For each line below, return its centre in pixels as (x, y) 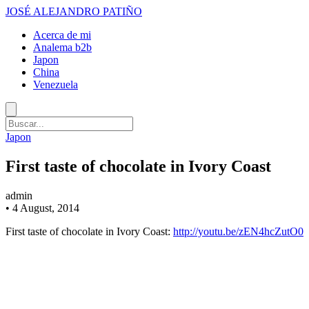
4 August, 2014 (46, 208)
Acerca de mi (62, 35)
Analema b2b (62, 47)
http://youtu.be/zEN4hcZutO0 (238, 231)
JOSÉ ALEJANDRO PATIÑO (74, 11)
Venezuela (56, 84)
